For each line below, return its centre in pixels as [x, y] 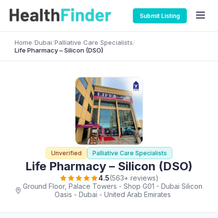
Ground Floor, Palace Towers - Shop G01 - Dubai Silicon [113, 186]
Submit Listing [160, 16]
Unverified [66, 153]
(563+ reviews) [134, 178]
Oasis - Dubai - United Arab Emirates [113, 194]
